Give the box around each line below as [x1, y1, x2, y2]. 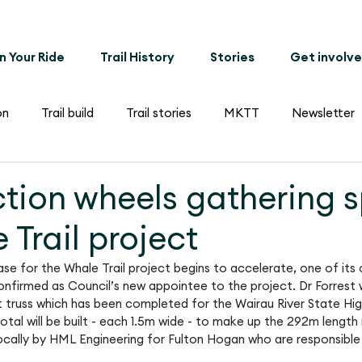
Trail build [41, 107, 94, 120]
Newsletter [292, 107, 355, 120]
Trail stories [126, 107, 192, 120]
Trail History [100, 52, 175, 64]
